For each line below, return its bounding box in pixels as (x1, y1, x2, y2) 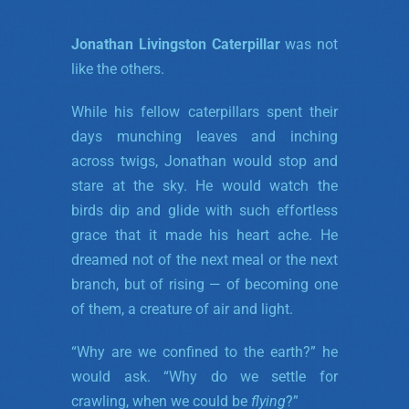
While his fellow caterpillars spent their (71, 102, 338, 121)
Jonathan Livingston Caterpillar (71, 35, 280, 53)
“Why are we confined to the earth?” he (71, 342, 338, 361)
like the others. (71, 59, 165, 78)
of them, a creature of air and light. (71, 299, 294, 318)
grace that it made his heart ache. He (71, 225, 338, 244)
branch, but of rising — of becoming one (71, 275, 338, 293)
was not (279, 35, 338, 53)
